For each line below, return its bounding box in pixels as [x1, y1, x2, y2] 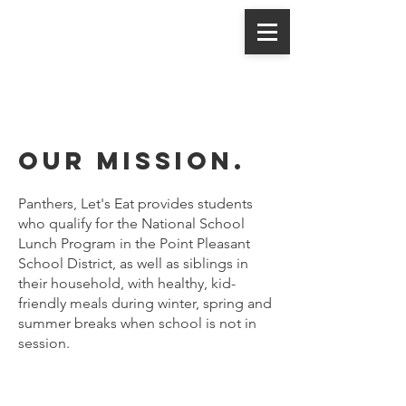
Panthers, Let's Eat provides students [18, 195, 253, 212]
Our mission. [18, 145, 246, 176]
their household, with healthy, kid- [18, 275, 236, 292]
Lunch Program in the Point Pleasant [18, 235, 250, 252]
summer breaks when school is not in [18, 314, 256, 332]
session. [18, 334, 70, 352]
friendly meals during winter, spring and [18, 295, 272, 312]
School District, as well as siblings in [18, 255, 248, 272]
